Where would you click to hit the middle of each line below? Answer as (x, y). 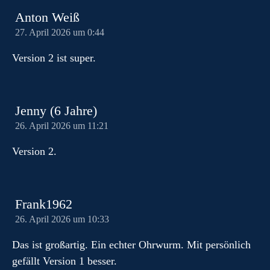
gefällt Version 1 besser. (64, 261)
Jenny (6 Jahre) (56, 111)
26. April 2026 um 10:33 (62, 219)
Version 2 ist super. (54, 58)
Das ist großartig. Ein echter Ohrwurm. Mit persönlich (131, 245)
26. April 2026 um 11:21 (62, 126)
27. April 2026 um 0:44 (60, 33)
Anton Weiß (47, 17)
